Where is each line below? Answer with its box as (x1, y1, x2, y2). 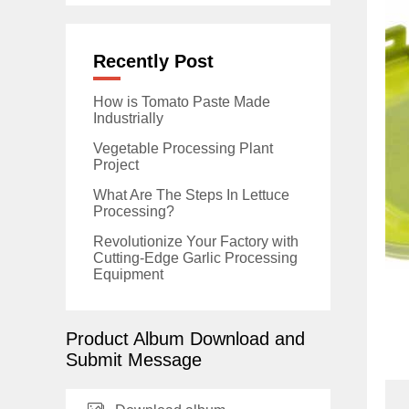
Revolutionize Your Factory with (93, 234, 299, 249)
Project (93, 157, 139, 173)
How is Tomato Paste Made (93, 94, 270, 110)
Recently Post (93, 51, 214, 71)
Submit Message (66, 350, 202, 370)
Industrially (93, 110, 163, 126)
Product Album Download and (66, 329, 305, 349)
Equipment (93, 267, 163, 282)
